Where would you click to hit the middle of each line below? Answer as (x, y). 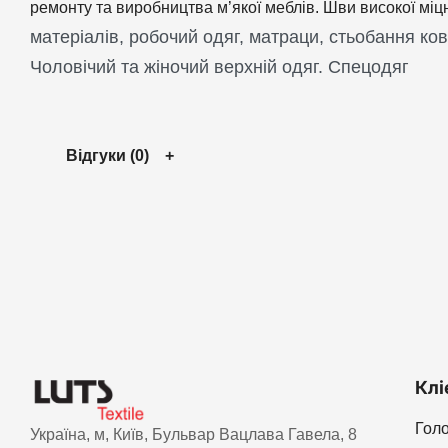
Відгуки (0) (107, 156)
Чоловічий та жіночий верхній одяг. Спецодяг (219, 66)
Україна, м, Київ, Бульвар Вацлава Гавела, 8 (193, 434)
